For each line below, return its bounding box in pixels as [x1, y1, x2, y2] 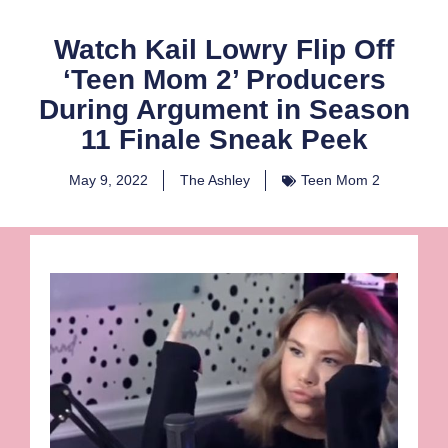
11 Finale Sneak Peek [80, 124, 368, 156]
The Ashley [179, 172, 250, 189]
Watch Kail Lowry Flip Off [54, 34, 394, 66]
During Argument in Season [38, 94, 410, 126]
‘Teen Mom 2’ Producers [62, 64, 386, 96]
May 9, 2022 [68, 172, 148, 189]
